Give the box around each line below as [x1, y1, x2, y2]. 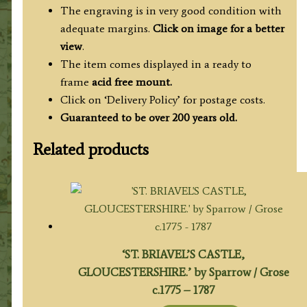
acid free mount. [88, 75, 172, 88]
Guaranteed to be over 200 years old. [60, 110, 237, 124]
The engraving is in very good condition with [60, 3, 282, 17]
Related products [32, 138, 149, 159]
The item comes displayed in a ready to [60, 57, 251, 71]
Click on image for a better [152, 21, 284, 35]
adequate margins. [60, 21, 153, 35]
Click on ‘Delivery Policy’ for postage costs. [60, 93, 265, 106]
